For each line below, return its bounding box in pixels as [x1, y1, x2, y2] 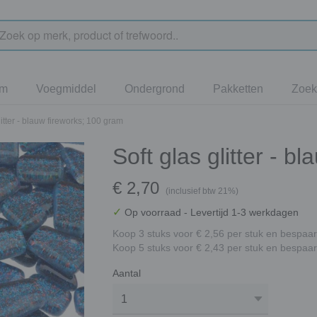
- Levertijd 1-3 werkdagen [184, 207, 299, 218]
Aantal [113, 267, 141, 279]
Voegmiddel [36, 83, 96, 95]
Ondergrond [125, 83, 185, 95]
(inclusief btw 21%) [166, 186, 238, 196]
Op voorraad [122, 207, 184, 218]
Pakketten [213, 83, 263, 95]
